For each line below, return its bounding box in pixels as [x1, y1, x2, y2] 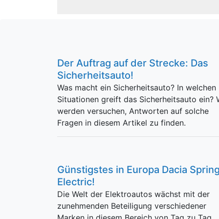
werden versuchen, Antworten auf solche [57, 106, 209, 116]
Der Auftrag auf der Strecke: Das [57, 57, 208, 69]
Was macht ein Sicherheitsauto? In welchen [57, 83, 216, 92]
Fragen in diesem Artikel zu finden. [57, 118, 186, 128]
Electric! [57, 176, 95, 188]
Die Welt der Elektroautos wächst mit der [57, 189, 210, 199]
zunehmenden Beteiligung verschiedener [57, 201, 206, 211]
